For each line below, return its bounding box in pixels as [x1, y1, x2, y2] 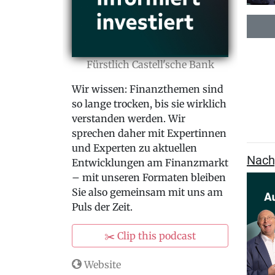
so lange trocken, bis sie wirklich [72, 98, 227, 110]
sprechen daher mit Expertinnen [72, 127, 227, 139]
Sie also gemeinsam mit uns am [72, 186, 223, 198]
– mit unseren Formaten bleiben [72, 171, 226, 184]
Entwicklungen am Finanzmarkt [72, 157, 228, 169]
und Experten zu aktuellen [72, 142, 197, 154]
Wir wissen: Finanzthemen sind [72, 83, 223, 95]
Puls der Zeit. [72, 201, 133, 213]
